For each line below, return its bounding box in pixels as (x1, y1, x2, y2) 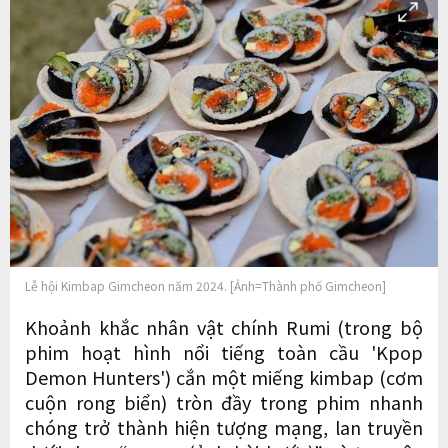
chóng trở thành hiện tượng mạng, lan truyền (25, 413, 423, 440)
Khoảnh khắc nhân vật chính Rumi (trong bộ (25, 313, 423, 340)
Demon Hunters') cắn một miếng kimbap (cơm (25, 363, 423, 390)
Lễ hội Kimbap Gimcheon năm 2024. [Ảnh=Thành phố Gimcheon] (25, 276, 386, 294)
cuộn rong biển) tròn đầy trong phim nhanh (25, 388, 423, 415)
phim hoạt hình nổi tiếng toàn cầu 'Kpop (25, 338, 423, 365)
